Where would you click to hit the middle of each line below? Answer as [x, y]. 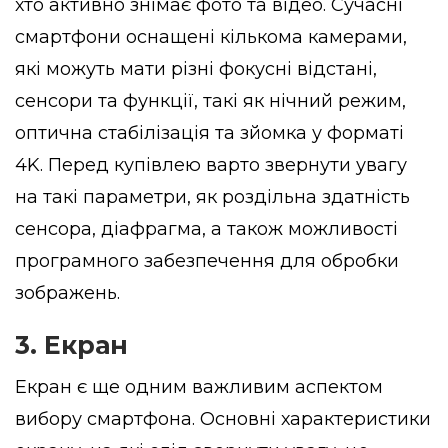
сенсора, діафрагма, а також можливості [206, 228]
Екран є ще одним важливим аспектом [199, 386]
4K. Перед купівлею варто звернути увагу [211, 164]
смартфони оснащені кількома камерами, [211, 36]
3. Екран [71, 344]
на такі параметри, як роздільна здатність [212, 196]
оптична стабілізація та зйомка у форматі [209, 132]
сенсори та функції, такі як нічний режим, [210, 100]
